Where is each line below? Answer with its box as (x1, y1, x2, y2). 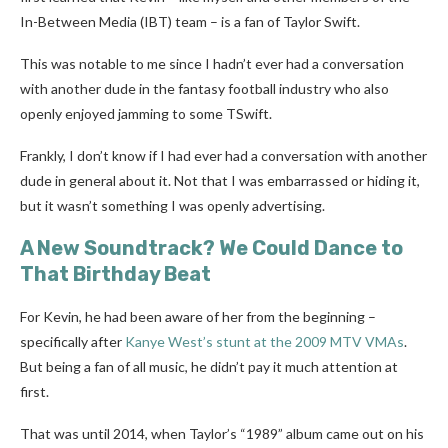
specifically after (20, 333, 125, 350)
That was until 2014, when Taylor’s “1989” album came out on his (20, 425, 424, 442)
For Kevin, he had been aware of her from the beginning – (20, 308, 376, 325)
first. (20, 383, 49, 400)
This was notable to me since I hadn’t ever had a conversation (20, 55, 404, 72)
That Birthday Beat (20, 262, 211, 286)
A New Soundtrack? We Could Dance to (20, 236, 403, 260)
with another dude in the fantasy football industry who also (20, 80, 389, 97)
